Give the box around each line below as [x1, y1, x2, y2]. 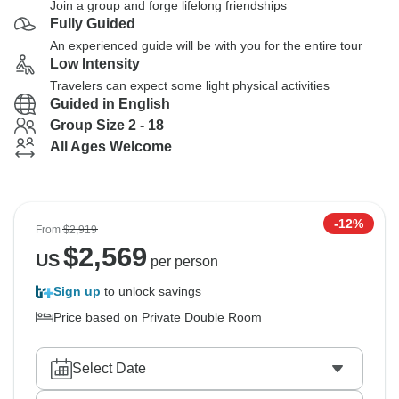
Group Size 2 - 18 [50, 118, 164, 133]
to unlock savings [101, 284, 201, 298]
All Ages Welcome [50, 139, 172, 154]
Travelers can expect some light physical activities [50, 78, 330, 93]
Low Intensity [50, 56, 140, 71]
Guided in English [50, 96, 170, 111]
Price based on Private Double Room [53, 310, 262, 324]
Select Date [72, 361, 146, 376]
